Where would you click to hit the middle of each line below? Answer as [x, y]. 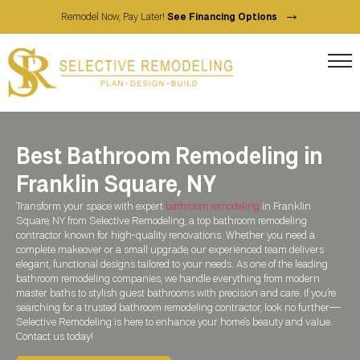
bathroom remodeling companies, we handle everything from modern [168, 279]
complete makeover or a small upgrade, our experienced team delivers [170, 250]
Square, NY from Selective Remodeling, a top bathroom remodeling [162, 221]
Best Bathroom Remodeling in [169, 157]
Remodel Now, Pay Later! [114, 18]
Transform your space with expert [91, 207]
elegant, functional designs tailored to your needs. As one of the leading [172, 264]
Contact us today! [55, 337]
